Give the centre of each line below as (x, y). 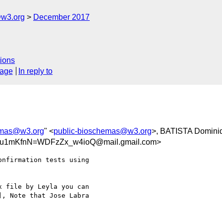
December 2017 (61, 17)
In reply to (36, 71)
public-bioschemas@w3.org (103, 131)
